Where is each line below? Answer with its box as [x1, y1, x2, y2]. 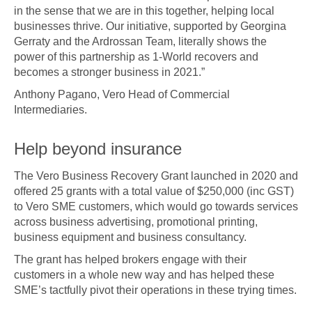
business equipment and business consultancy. [14, 231, 247, 244]
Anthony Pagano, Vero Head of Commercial [14, 88, 230, 101]
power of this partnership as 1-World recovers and [14, 50, 258, 63]
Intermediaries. [14, 103, 87, 116]
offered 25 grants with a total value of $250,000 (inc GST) [14, 185, 294, 198]
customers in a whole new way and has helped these [14, 268, 274, 281]
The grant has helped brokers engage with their [14, 253, 247, 266]
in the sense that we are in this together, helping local [14, 4, 274, 17]
